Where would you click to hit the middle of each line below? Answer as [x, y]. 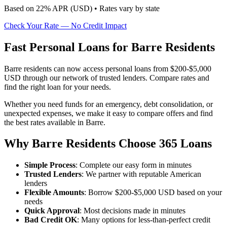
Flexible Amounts [54, 193]
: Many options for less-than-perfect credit [144, 220]
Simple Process [50, 165]
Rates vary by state [129, 8]
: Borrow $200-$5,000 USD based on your [153, 193]
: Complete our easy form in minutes [134, 165]
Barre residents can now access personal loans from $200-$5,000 [108, 68]
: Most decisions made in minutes [133, 211]
